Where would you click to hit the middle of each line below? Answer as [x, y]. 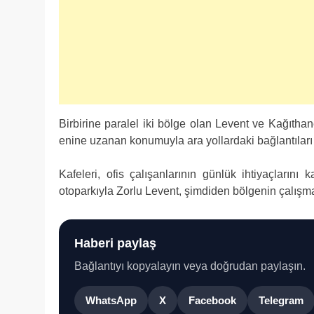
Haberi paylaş [115, 243]
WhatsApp [111, 301]
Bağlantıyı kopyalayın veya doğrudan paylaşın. [190, 266]
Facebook [212, 301]
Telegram [281, 301]
